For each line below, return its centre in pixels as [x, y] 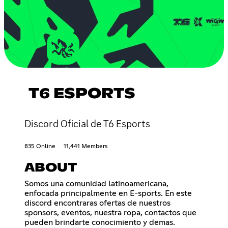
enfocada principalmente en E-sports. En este [108, 193]
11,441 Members [85, 146]
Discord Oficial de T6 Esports [87, 123]
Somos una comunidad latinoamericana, [96, 183]
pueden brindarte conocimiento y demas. [100, 222]
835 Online [40, 146]
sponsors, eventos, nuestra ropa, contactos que [110, 212]
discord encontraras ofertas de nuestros [97, 203]
